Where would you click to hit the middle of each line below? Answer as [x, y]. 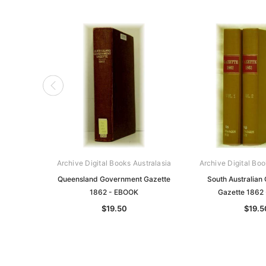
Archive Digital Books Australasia [114, 163]
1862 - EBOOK [114, 192]
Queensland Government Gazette [114, 179]
